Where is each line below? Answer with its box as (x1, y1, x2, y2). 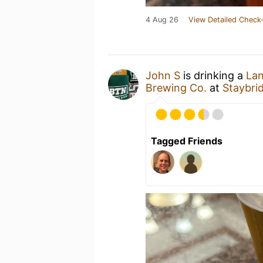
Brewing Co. (146, 82, 207, 94)
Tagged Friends (151, 135, 222, 147)
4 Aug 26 (146, 15, 178, 24)
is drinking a (180, 69, 246, 82)
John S (146, 69, 180, 82)
